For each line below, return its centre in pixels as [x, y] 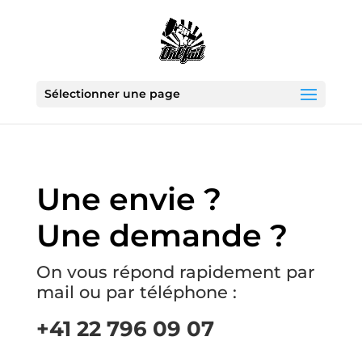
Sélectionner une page [112, 94]
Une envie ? [128, 199]
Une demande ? [162, 235]
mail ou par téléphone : [136, 292]
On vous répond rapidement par [175, 272]
